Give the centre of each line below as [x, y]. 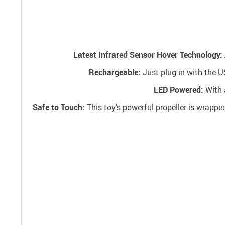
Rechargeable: [116, 72]
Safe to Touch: [60, 107]
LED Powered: [179, 90]
